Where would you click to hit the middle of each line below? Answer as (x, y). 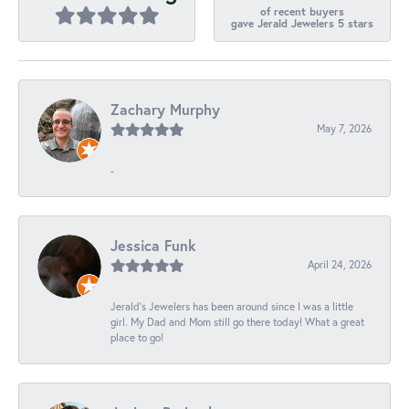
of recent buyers (302, 11)
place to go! (137, 338)
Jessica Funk (153, 246)
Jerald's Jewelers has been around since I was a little (232, 307)
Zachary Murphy (165, 110)
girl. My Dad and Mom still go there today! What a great (237, 322)
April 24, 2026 (340, 265)
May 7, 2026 (344, 129)
